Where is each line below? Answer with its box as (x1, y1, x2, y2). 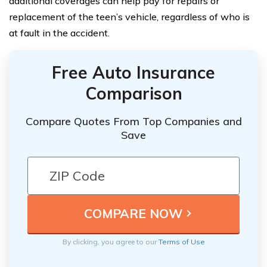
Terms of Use (158, 237, 205, 246)
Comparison (85, 83, 182, 104)
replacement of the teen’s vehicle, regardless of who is (9, 11, 250, 23)
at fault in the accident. (9, 27, 110, 39)
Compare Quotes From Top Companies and (25, 114, 242, 128)
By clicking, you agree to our (62, 237, 159, 246)
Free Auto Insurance (52, 62, 215, 83)
